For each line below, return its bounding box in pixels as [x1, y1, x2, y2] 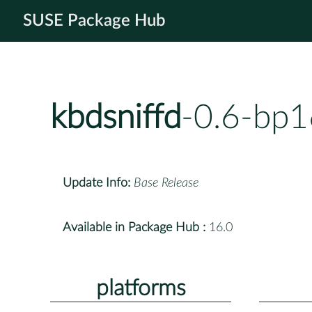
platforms [95, 276, 186, 299]
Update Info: [63, 176, 130, 189]
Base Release [134, 176, 198, 189]
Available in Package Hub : [63, 221, 205, 234]
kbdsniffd [50, 101, 181, 135]
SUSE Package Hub [23, 13, 166, 29]
